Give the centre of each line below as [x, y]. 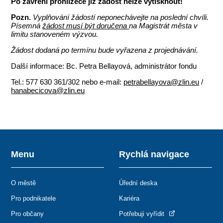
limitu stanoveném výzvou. [55, 34]
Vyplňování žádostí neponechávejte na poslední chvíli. [121, 17]
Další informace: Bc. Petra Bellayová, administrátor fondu [104, 66]
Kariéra [129, 198]
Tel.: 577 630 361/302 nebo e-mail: [67, 82]
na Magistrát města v [164, 25]
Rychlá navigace [154, 154]
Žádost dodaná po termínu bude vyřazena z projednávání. [105, 50]
